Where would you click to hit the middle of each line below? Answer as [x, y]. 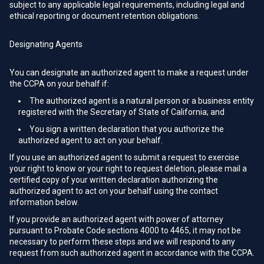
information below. [44, 202]
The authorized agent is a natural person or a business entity [142, 101]
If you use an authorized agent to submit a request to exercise [124, 157]
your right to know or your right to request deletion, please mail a [128, 169]
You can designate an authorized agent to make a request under [129, 72]
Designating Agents [46, 44]
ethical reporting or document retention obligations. [105, 16]
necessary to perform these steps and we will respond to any [122, 242]
